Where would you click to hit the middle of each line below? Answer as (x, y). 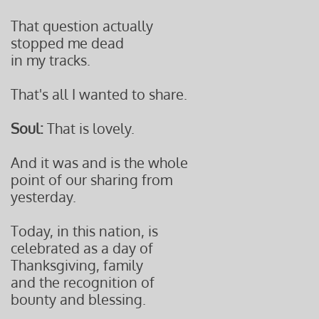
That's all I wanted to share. (99, 94)
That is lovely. (91, 128)
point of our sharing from (91, 179)
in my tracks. (51, 60)
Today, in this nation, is (84, 231)
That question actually (82, 26)
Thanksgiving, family (77, 265)
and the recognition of (83, 282)
